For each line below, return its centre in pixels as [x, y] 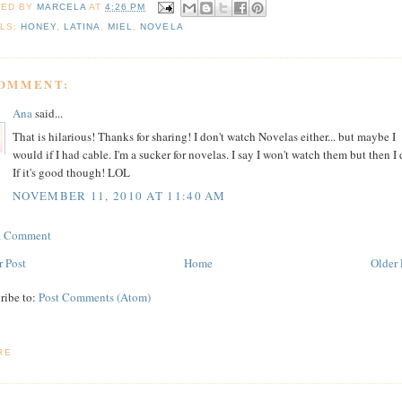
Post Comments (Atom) [95, 297]
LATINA [83, 27]
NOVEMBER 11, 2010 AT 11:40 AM [119, 195]
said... [48, 113]
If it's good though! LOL [71, 173]
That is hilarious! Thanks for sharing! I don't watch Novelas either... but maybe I [204, 137]
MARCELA [62, 7]
